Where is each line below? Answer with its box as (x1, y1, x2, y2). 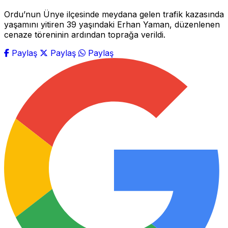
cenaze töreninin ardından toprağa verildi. (4, 30, 165, 40)
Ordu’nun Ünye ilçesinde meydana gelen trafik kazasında (4, 9, 224, 20)
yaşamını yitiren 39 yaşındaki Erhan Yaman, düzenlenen (4, 19, 220, 30)
